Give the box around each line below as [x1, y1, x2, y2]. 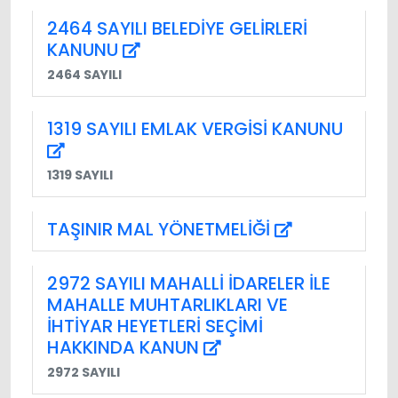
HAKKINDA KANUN [47, 334, 203, 360]
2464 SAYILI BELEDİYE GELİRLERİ [47, 15, 307, 41]
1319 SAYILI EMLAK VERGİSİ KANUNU [47, 115, 343, 141]
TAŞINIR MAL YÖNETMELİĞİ [47, 216, 275, 242]
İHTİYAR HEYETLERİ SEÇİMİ [47, 313, 263, 338]
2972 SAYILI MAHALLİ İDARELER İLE [47, 270, 330, 296]
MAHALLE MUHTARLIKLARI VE [47, 291, 288, 317]
